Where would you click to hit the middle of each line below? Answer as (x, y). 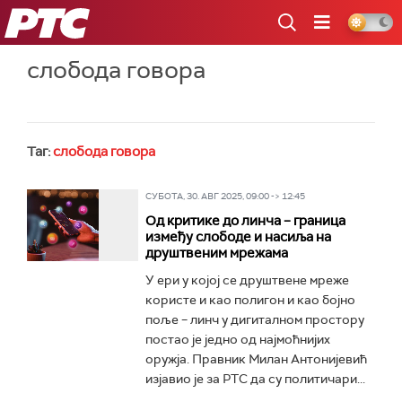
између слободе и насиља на (238, 237)
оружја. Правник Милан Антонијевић (256, 359)
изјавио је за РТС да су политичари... (255, 379)
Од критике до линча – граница (245, 221)
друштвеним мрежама (216, 253)
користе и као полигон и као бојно (250, 300)
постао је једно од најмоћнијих (237, 339)
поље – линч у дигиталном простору (254, 319)
